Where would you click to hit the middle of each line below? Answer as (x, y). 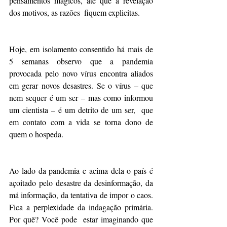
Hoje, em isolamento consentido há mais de (81, 49)
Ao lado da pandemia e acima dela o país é (81, 171)
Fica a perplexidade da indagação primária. (81, 207)
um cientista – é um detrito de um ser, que (81, 110)
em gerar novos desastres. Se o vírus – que (81, 85)
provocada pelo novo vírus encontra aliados (81, 73)
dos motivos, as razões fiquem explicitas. (74, 12)
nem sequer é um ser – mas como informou (81, 98)
